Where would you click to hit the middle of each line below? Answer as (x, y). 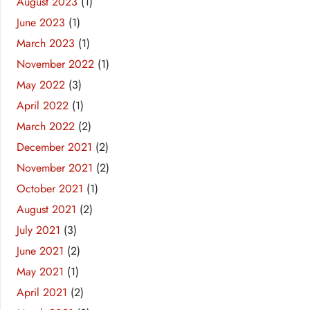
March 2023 (46, 44)
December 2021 (54, 147)
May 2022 (41, 85)
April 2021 (42, 293)
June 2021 (40, 251)
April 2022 (43, 106)
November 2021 (55, 168)
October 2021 (50, 189)
